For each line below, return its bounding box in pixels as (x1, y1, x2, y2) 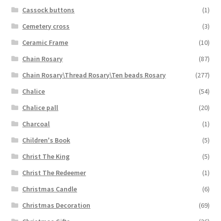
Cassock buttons (22, 5, 75, 14)
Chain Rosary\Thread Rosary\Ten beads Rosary (22, 70, 166, 79)
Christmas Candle (22, 184, 77, 193)
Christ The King (22, 151, 70, 161)
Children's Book (22, 135, 71, 145)
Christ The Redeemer (22, 168, 86, 177)
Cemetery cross (22, 21, 70, 31)
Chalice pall (22, 103, 59, 112)
